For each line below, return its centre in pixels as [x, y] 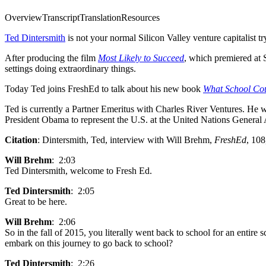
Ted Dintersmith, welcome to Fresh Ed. [78, 171]
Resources [140, 18]
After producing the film [51, 58]
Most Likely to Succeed [141, 58]
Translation [100, 18]
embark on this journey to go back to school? [89, 243]
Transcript [61, 18]
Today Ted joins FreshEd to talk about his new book [104, 89]
